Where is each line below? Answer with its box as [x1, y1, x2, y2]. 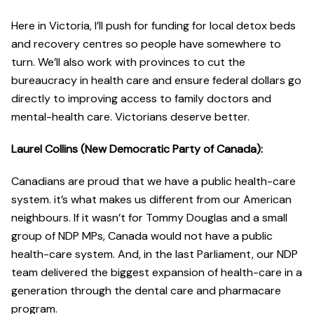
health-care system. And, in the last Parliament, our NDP [11, 247, 298, 262]
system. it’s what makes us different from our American [11, 192, 292, 207]
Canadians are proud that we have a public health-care [11, 174, 296, 189]
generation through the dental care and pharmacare [11, 283, 281, 299]
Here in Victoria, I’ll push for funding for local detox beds [11, 18, 296, 34]
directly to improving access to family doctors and [11, 91, 271, 107]
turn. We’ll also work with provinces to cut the [11, 55, 245, 70]
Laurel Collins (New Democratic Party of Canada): [11, 142, 266, 157]
